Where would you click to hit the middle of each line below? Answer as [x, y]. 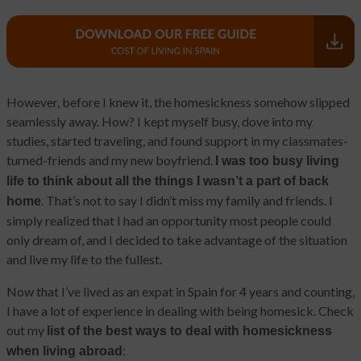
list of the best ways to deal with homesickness [189, 331]
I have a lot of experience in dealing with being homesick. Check [180, 311]
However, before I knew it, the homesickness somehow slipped [178, 102]
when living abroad [64, 351]
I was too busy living [277, 161]
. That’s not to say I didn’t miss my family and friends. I [187, 201]
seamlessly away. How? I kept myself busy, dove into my [160, 122]
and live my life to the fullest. [84, 259]
